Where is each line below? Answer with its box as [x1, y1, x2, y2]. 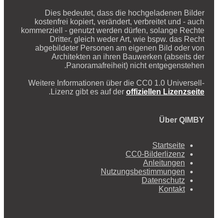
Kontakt [159, 184, 185, 193]
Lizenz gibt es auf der [51, 87, 126, 96]
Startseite [152, 141, 185, 149]
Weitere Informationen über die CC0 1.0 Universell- [28, 78, 204, 87]
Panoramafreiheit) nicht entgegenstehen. [66, 61, 204, 70]
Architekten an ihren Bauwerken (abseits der [52, 52, 204, 61]
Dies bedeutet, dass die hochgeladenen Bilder [45, 8, 204, 17]
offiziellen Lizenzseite [126, 87, 204, 96]
